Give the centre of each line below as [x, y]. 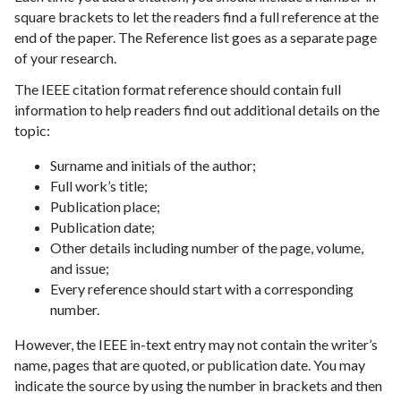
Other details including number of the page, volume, [207, 248]
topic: [32, 131]
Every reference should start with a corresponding [202, 289]
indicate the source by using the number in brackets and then [198, 386]
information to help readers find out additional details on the [197, 110]
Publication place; [105, 207]
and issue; [80, 269]
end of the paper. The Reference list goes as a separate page [196, 38]
